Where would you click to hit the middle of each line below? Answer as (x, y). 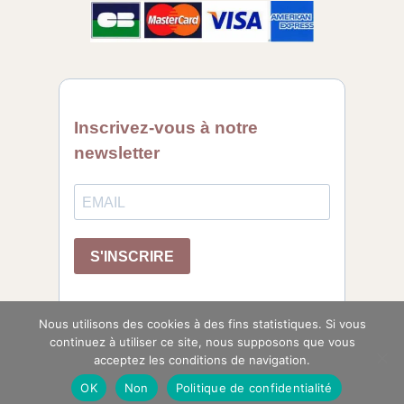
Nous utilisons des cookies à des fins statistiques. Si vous (202, 324)
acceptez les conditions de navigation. (202, 360)
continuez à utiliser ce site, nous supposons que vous (202, 342)
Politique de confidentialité (254, 387)
